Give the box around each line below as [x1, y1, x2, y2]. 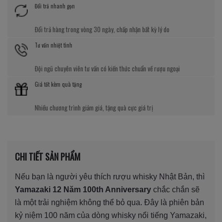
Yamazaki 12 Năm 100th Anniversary [15, 185, 151, 194]
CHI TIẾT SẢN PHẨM [15, 150, 80, 163]
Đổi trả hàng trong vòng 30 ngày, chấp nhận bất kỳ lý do [35, 24, 169, 34]
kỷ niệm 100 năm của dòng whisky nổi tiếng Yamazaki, [15, 211, 207, 220]
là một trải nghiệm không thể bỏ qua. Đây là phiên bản [15, 198, 204, 207]
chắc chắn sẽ [151, 185, 200, 194]
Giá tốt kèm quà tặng [35, 80, 82, 88]
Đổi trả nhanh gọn [35, 1, 75, 10]
